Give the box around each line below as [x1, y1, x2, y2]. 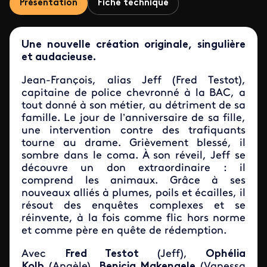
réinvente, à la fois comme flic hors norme [21, 213, 246, 224]
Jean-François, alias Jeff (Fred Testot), [21, 75, 246, 86]
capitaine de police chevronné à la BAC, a [21, 88, 246, 99]
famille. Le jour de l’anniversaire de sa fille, [21, 113, 246, 124]
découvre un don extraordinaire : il [21, 163, 246, 174]
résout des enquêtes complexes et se [21, 200, 246, 212]
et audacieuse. [21, 52, 96, 63]
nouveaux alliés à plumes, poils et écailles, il [21, 188, 246, 199]
